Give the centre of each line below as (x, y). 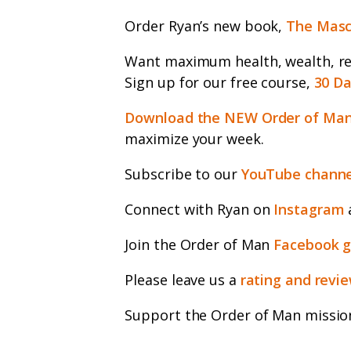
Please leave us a (183, 279)
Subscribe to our (183, 174)
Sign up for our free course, (219, 82)
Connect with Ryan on (197, 209)
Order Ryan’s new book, (206, 25)
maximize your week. (194, 138)
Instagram (307, 209)
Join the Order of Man (199, 244)
